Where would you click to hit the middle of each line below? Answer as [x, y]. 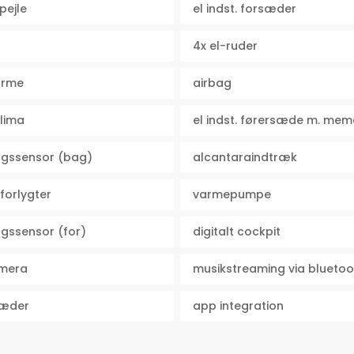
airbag [212, 83]
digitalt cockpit [236, 232]
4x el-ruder [225, 46]
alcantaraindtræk [245, 158]
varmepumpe [232, 195]
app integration [238, 306]
